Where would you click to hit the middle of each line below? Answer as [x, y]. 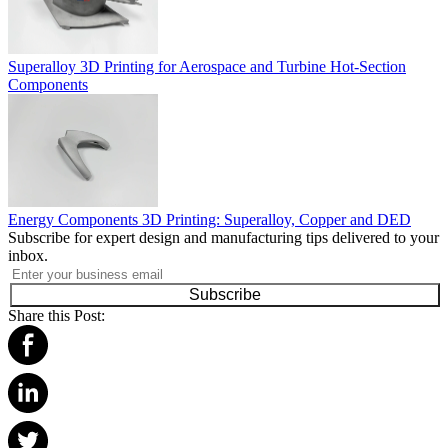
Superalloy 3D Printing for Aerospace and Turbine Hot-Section [207, 66]
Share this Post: [56, 315]
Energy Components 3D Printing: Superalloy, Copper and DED [209, 219]
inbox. [28, 255]
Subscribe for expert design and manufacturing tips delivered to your [223, 237]
